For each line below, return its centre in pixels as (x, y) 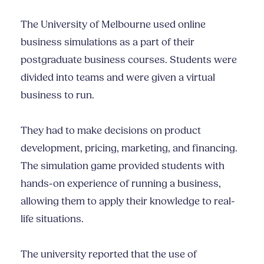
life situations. (52, 219)
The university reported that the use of (109, 255)
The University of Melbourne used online (113, 25)
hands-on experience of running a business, (121, 184)
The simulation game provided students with (123, 166)
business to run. (57, 95)
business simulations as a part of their (108, 42)
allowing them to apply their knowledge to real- (128, 202)
